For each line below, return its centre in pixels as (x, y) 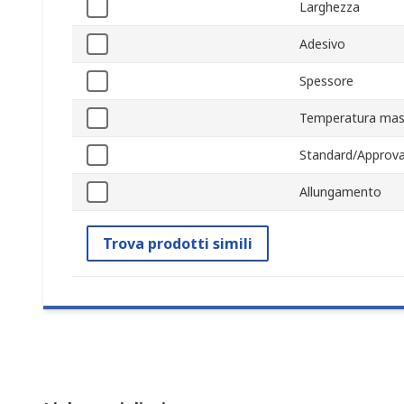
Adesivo (322, 44)
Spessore (326, 81)
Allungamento (340, 192)
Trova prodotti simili (178, 244)
